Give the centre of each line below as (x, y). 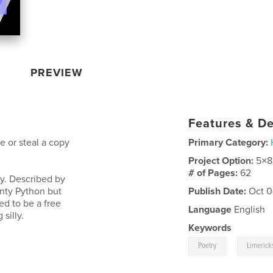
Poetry (207, 246)
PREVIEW (57, 72)
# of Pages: (214, 173)
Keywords (210, 228)
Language (210, 209)
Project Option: (222, 161)
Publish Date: (218, 191)
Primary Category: (229, 142)
